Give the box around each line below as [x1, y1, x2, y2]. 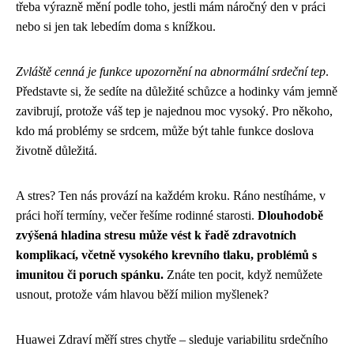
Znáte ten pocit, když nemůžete [164, 267, 322, 281]
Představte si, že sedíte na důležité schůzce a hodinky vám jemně [16, 84, 337, 98]
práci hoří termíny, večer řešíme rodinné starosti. [16, 208, 258, 222]
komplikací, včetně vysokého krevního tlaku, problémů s [16, 247, 317, 262]
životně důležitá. [16, 143, 97, 157]
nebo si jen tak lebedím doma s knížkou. [16, 19, 216, 33]
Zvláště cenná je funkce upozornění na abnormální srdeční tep [16, 64, 326, 78]
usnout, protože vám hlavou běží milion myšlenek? [16, 287, 269, 301]
